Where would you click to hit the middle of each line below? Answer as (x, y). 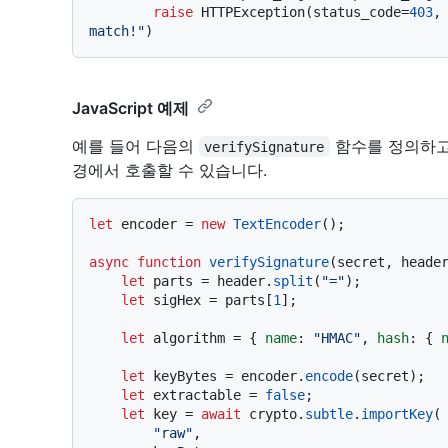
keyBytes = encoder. (225, 375)
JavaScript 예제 (130, 107)
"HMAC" (337, 337)
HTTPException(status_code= (301, 11)
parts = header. (209, 280)
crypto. (273, 413)
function (169, 261)
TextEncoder (277, 223)
